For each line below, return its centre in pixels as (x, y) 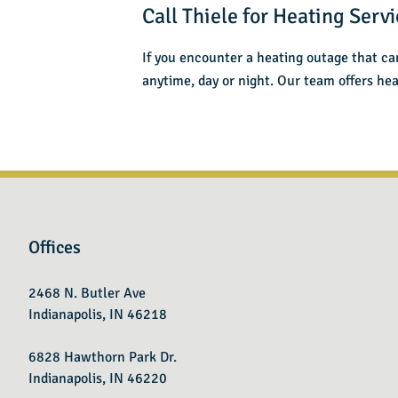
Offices (55, 247)
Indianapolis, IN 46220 (98, 378)
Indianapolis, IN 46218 (98, 314)
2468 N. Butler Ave (87, 293)
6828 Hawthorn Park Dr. (103, 357)
